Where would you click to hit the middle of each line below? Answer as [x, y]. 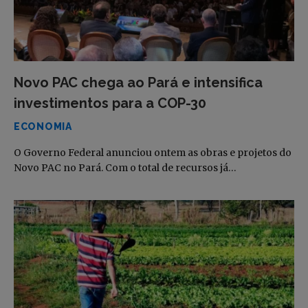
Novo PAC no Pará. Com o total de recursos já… [125, 168]
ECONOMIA [43, 126]
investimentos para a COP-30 [110, 103]
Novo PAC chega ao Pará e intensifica [138, 82]
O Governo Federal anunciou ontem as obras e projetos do [153, 153]
